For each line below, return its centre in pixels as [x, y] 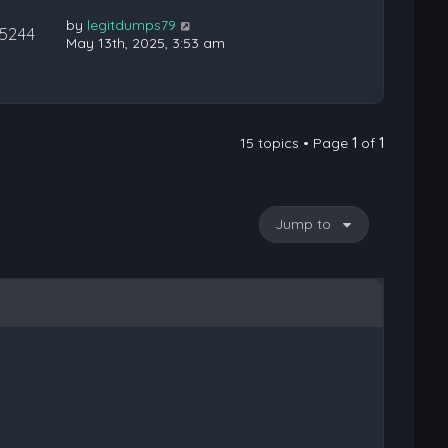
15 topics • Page [296, 143]
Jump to [303, 224]
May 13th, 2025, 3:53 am [146, 43]
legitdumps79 [132, 25]
